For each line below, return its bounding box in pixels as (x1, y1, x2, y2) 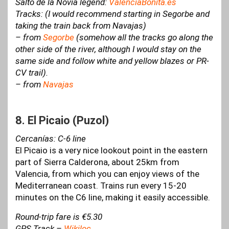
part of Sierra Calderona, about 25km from (15, 157, 179, 168)
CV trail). (15, 67, 48, 78)
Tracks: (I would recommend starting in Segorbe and (15, 9, 210, 19)
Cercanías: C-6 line (15, 133, 86, 144)
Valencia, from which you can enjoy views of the (15, 169, 199, 179)
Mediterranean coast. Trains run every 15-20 (15, 180, 187, 191)
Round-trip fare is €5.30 (15, 212, 102, 222)
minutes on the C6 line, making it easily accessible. (15, 192, 212, 203)
